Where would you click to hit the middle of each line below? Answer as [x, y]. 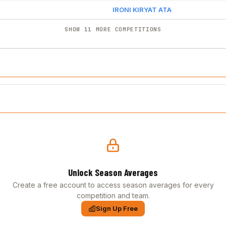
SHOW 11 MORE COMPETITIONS [113, 29]
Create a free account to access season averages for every [113, 185]
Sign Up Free [117, 208]
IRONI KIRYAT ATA [142, 10]
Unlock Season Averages [113, 172]
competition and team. [113, 195]
